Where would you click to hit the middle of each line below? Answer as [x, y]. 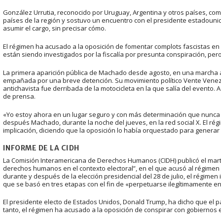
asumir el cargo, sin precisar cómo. [54, 28]
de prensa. [19, 96]
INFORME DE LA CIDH [41, 148]
